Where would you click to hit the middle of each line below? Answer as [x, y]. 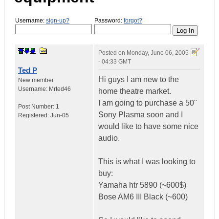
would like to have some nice [148, 127]
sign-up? [58, 20]
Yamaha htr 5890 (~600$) [142, 185]
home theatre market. [135, 91]
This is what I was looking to [147, 162]
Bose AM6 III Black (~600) [143, 197]
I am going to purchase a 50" [148, 103]
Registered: [34, 116]
